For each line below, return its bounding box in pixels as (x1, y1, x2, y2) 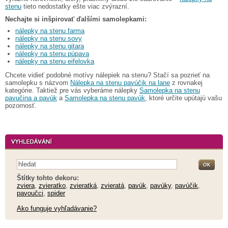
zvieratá (101, 181, 124, 189)
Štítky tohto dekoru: (17, 174, 79, 182)
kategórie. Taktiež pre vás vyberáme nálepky (5, 86, 139, 94)
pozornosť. (5, 101, 37, 109)
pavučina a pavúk (5, 94, 57, 102)
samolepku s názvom (5, 78, 70, 87)
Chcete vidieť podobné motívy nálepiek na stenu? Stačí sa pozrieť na (5, 71, 210, 79)
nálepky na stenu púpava (15, 49, 89, 58)
